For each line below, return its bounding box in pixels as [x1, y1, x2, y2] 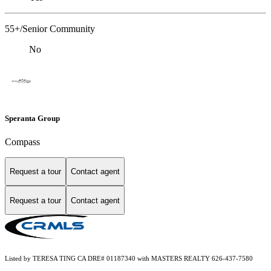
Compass [5, 136, 40, 147]
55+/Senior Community [5, 24, 95, 34]
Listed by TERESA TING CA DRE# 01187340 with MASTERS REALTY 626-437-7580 [5, 255, 253, 263]
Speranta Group [5, 113, 60, 123]
